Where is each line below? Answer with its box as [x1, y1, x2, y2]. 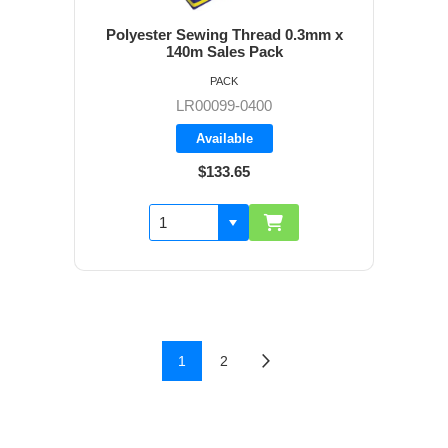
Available [195, 131, 253, 147]
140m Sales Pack [165, 43, 283, 61]
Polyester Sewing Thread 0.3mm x [105, 26, 343, 44]
